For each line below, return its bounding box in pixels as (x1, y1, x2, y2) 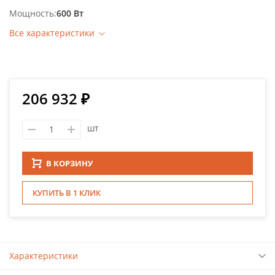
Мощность (9, 7, 54, 19)
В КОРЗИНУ (46, 157, 93, 169)
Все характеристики (9, 26, 95, 39)
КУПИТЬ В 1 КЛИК (33, 187, 101, 198)
